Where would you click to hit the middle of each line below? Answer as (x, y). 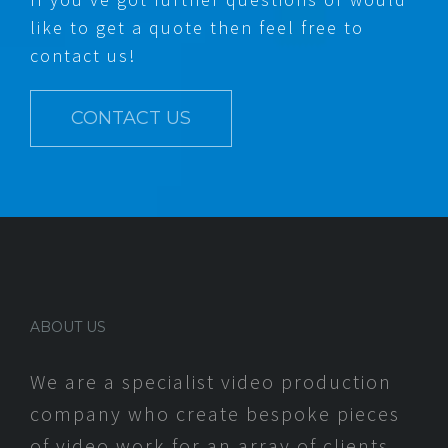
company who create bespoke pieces (215, 414)
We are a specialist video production (211, 382)
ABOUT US (68, 327)
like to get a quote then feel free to (197, 28)
